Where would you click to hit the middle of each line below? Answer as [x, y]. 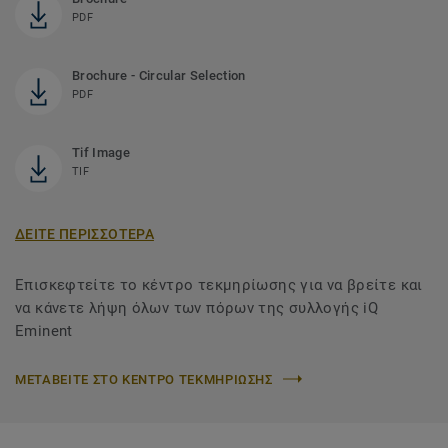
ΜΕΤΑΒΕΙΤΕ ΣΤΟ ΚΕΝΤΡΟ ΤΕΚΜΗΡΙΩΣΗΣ [144, 379]
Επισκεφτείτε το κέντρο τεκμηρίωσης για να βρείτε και [219, 284]
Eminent [44, 330]
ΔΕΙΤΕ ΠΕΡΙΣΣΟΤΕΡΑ [84, 233]
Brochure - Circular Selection [159, 75]
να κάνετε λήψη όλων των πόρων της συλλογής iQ [197, 307]
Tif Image [101, 152]
